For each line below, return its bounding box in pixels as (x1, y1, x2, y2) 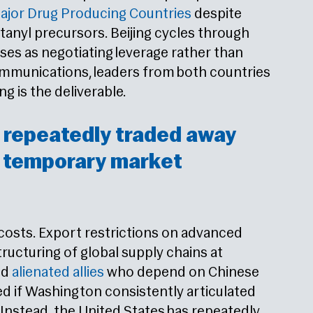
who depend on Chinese (104, 265, 259, 281)
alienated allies (12, 265, 104, 281)
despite (191, 7, 242, 22)
